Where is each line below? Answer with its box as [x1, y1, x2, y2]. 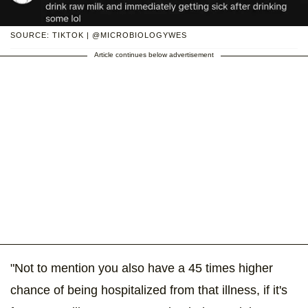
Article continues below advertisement [94, 51, 214, 59]
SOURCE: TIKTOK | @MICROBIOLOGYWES [10, 31, 187, 40]
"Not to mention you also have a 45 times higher [10, 261, 273, 276]
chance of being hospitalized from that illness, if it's [10, 283, 287, 298]
